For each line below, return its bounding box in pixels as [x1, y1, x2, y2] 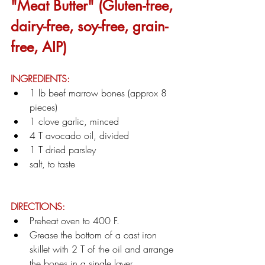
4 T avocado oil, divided [30, 128, 129, 142]
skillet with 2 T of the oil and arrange [30, 242, 176, 256]
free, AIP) [11, 37, 67, 56]
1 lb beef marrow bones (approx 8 [30, 86, 170, 99]
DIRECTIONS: [11, 199, 65, 213]
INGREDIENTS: [11, 72, 70, 85]
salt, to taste [30, 157, 75, 170]
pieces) [30, 100, 57, 114]
